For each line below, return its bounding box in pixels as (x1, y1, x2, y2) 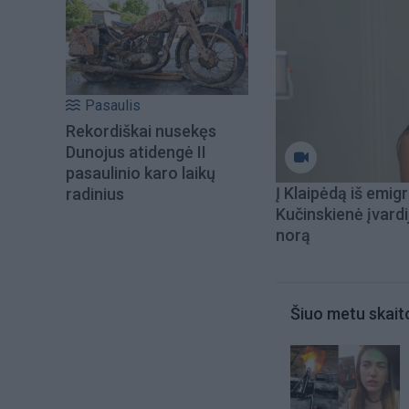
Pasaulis (85, 97, 141, 115)
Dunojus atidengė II (66, 142, 206, 163)
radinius (66, 184, 124, 204)
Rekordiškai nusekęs (66, 121, 216, 142)
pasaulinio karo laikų (66, 163, 215, 184)
